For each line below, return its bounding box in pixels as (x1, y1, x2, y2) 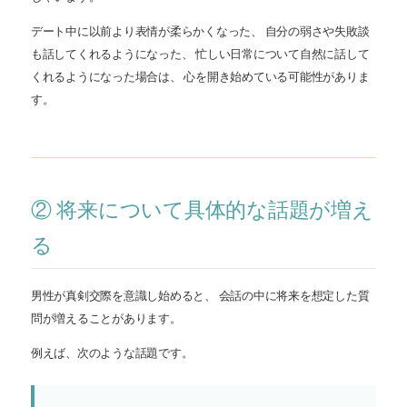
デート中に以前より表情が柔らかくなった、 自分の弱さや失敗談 (31, 25, 370, 38)
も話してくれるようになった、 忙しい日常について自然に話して (31, 47, 370, 61)
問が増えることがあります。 (31, 312, 182, 325)
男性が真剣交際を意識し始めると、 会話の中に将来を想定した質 (31, 289, 370, 303)
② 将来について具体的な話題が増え (31, 199, 373, 223)
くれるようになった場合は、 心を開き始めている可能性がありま (31, 70, 370, 84)
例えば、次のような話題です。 (31, 346, 194, 360)
